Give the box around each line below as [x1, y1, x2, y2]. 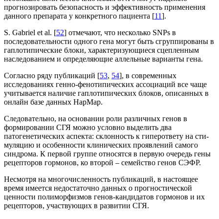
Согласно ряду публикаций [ [4, 71, 100, 80]
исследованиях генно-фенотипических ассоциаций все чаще [4, 80, 207, 88]
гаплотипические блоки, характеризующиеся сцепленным [4, 45, 199, 54]
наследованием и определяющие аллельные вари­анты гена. [4, 54, 203, 63]
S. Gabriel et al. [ [4, 28, 56, 37]
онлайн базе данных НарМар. [4, 97, 103, 106]
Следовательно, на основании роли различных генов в [4, 114, 187, 123]
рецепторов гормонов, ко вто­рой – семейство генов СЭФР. [4, 158, 201, 167]
